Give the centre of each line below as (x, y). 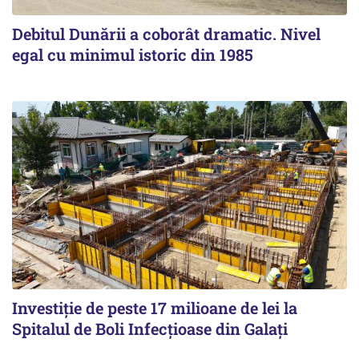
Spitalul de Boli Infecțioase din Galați (150, 329)
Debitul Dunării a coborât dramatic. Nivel (166, 34)
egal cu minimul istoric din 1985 (133, 55)
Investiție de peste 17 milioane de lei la (155, 308)
